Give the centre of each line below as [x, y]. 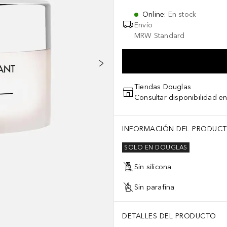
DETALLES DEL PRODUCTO [169, 216]
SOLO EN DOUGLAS [156, 148]
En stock [182, 14]
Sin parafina [155, 187]
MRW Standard [160, 36]
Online [154, 14]
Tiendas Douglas [163, 87]
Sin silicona [153, 167]
